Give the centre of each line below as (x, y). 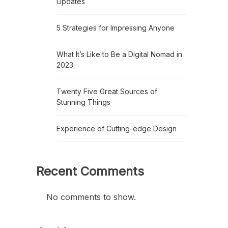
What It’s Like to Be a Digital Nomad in (119, 54)
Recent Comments (90, 171)
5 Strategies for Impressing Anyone (116, 27)
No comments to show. (91, 197)
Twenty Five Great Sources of (107, 91)
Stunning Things (83, 102)
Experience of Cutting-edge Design (117, 128)
